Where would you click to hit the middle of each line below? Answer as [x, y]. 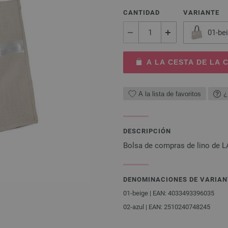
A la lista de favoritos [170, 94]
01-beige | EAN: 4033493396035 [169, 193]
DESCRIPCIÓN [147, 131]
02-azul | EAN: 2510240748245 [167, 207]
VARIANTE [201, 13]
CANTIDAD [141, 13]
